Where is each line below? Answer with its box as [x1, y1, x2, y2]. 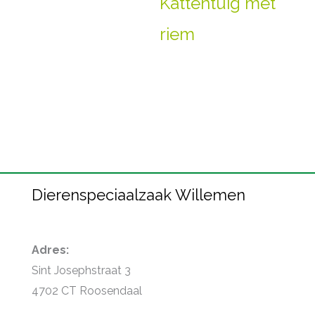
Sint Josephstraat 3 [32, 264, 131, 278]
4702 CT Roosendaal [32, 284, 142, 298]
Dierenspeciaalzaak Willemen [32, 185, 245, 204]
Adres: [32, 243, 69, 257]
